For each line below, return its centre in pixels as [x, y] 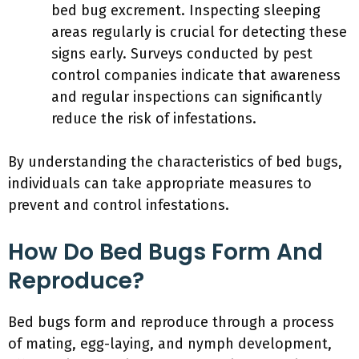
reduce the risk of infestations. [154, 119]
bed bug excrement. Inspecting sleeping [186, 10]
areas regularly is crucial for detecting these [199, 32]
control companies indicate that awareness [196, 75]
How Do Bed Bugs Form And [165, 252]
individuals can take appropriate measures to [160, 184]
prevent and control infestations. [119, 205]
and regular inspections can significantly [187, 97]
